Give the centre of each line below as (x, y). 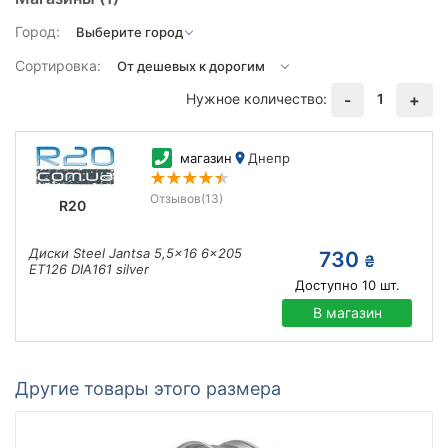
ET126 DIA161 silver (89, 269)
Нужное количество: (256, 98)
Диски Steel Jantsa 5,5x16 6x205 (135, 253)
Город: (37, 31)
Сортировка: (58, 65)
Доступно (326, 285)
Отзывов (175, 198)
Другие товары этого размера (148, 388)
